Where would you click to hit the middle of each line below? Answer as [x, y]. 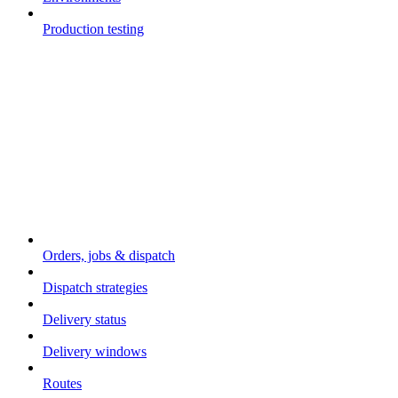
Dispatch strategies [95, 288]
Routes [62, 384]
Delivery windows [95, 352]
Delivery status [84, 320]
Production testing [93, 29]
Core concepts [48, 210]
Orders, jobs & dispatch [109, 256]
